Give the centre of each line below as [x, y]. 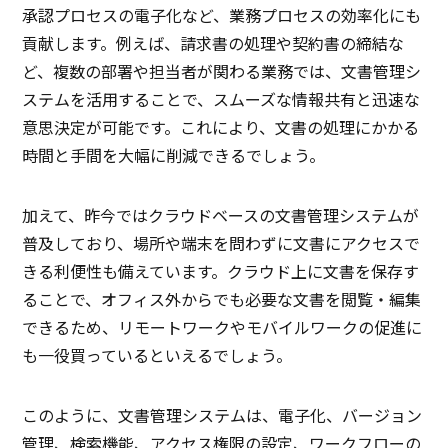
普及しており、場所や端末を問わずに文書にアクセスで [221, 243]
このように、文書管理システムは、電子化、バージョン [222, 415]
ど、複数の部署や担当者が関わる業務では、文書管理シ [222, 71]
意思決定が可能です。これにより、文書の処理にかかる [221, 127]
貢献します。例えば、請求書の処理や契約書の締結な [213, 43]
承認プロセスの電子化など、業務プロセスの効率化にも [222, 15]
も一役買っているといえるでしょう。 [157, 355]
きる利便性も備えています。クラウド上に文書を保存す [221, 271]
